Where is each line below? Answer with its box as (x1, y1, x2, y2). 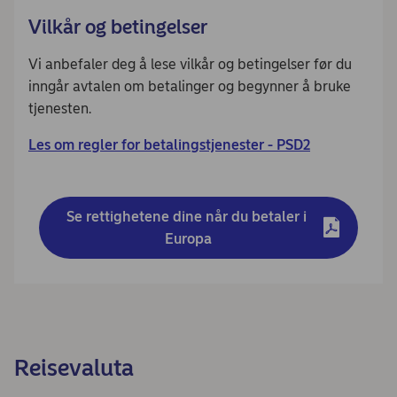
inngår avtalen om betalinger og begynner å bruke (28, 78, 351, 96)
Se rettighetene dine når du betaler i (66, 208, 310, 226)
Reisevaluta (14, 354, 134, 383)
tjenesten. (28, 100, 91, 118)
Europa (164, 230, 212, 248)
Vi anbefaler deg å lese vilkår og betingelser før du (28, 56, 352, 74)
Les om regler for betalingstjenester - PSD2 (28, 136, 310, 154)
